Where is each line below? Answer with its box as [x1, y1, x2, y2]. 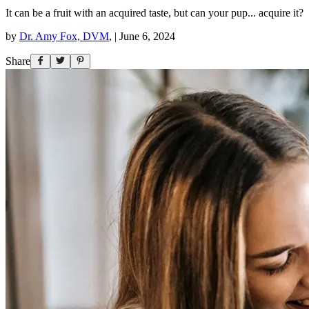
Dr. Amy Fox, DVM [19, 30, 109, 42]
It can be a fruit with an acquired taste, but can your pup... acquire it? [6, 6, 303, 19]
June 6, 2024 [119, 30, 175, 42]
